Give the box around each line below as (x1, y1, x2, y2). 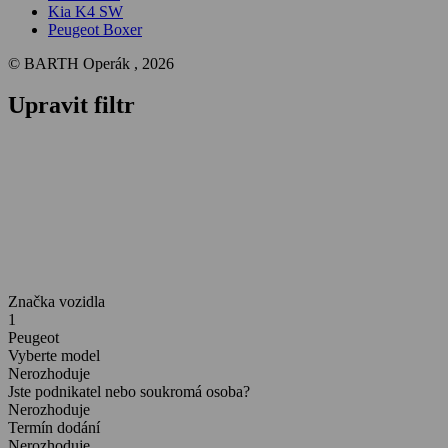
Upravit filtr (8, 92, 135, 119)
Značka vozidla (8, 293, 105, 311)
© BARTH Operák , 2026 (8, 54, 174, 72)
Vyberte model (8, 347, 100, 365)
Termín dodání (8, 419, 100, 437)
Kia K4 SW (48, 2, 123, 20)
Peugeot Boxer (48, 20, 142, 38)
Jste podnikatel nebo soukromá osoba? (8, 383, 250, 401)
